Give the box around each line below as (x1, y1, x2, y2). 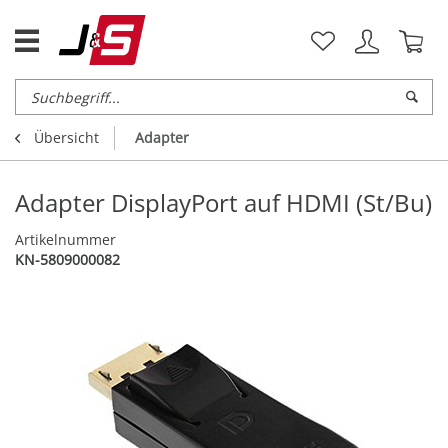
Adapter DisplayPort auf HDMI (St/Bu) (15, 186, 432, 220)
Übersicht (34, 128, 99, 148)
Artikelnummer (15, 230, 116, 250)
